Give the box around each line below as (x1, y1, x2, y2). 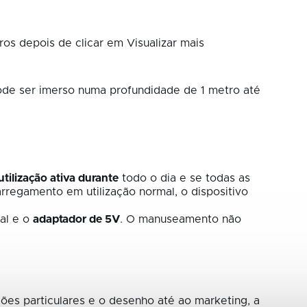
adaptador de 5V (33, 214, 120, 225)
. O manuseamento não (120, 214, 241, 225)
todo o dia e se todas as (119, 173, 250, 184)
